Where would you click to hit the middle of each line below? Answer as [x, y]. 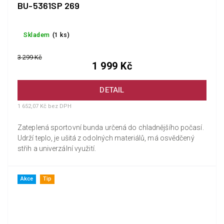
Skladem [37, 35]
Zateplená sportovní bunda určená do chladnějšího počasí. [111, 127]
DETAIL [112, 90]
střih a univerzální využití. [57, 148]
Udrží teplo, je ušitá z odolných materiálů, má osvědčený [106, 138]
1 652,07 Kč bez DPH [44, 106]
